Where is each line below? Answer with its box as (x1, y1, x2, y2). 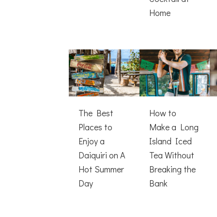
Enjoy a (78, 135, 105, 147)
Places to (78, 121, 112, 133)
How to (149, 107, 176, 119)
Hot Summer (78, 163, 124, 175)
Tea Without (149, 149, 194, 161)
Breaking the (149, 163, 196, 175)
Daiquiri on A (78, 149, 125, 161)
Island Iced (149, 135, 192, 147)
